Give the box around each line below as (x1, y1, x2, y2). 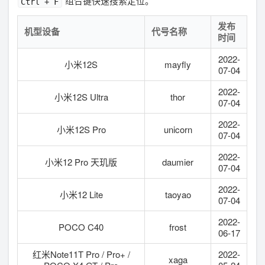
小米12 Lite (59, 188, 103, 201)
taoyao (164, 188, 191, 201)
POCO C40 (59, 220, 104, 233)
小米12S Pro (56, 122, 106, 135)
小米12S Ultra (54, 90, 108, 103)
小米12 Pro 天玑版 (45, 155, 118, 168)
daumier (162, 155, 194, 168)
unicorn (163, 122, 192, 135)
